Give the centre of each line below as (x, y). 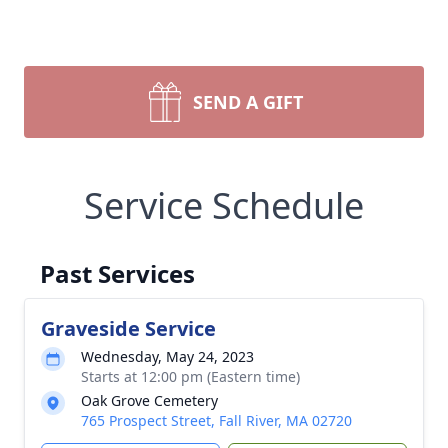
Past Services (117, 273)
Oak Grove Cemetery (149, 400)
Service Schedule (224, 205)
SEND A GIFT (248, 102)
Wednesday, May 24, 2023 (167, 356)
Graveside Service (128, 328)
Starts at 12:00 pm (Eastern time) (190, 376)
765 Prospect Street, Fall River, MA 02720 (216, 420)
